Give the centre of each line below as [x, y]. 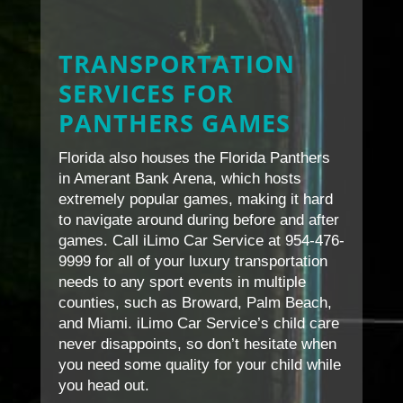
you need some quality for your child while [199, 365]
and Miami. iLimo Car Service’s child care [198, 324]
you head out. [103, 386]
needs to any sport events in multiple [182, 282]
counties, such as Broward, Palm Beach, [195, 303]
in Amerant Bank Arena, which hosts [179, 179]
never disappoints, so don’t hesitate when [197, 345]
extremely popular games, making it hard [195, 200]
